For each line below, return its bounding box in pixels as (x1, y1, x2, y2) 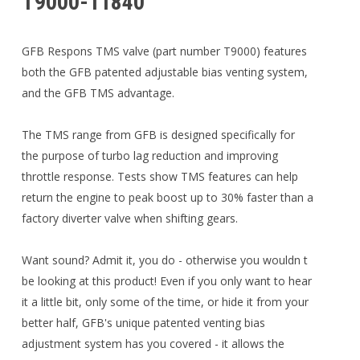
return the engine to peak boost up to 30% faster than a (21, 189, 313, 205)
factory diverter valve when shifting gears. (21, 210, 238, 226)
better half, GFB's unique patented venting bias (21, 314, 265, 330)
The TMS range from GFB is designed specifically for (21, 126, 295, 142)
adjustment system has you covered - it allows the (21, 335, 284, 351)
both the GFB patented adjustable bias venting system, (21, 63, 308, 80)
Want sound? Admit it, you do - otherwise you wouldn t (21, 252, 308, 268)
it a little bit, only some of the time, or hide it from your (21, 293, 309, 309)
